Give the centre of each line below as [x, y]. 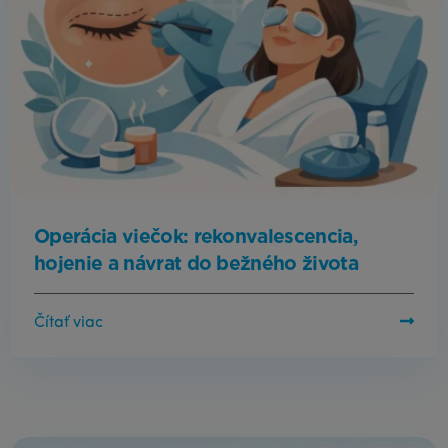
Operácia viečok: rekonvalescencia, [196, 237]
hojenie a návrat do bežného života [196, 264]
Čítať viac [68, 322]
